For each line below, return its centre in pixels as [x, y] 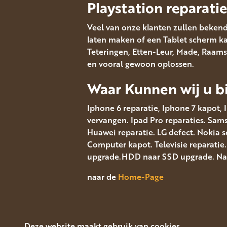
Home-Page [141, 177]
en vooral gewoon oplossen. [141, 64]
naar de [103, 177]
